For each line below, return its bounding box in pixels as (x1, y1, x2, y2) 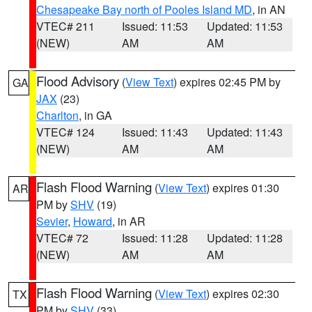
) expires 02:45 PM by (173, 74, 281, 90)
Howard (73, 213, 112, 229)
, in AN (252, 1, 286, 17)
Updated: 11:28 (207, 230, 283, 246)
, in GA (79, 107, 112, 123)
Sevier (36, 213, 68, 229)
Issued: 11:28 (121, 230, 188, 246)
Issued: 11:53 (121, 18, 188, 34)
